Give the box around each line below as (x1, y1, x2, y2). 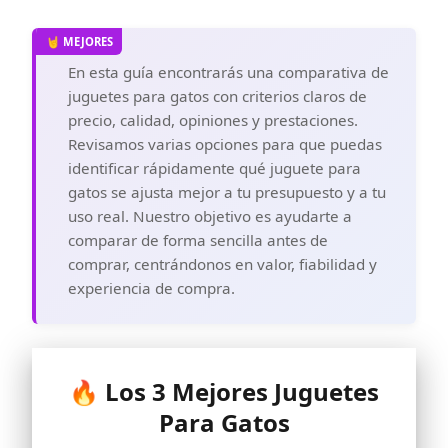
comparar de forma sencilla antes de (68, 230, 328, 251)
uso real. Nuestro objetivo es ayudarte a (68, 206, 352, 227)
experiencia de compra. (68, 278, 235, 299)
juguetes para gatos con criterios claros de (68, 86, 367, 107)
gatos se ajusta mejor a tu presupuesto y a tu (68, 182, 386, 203)
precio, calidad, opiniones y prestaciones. (68, 110, 358, 131)
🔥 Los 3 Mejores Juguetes (69, 374, 379, 408)
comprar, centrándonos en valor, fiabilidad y (68, 254, 377, 275)
